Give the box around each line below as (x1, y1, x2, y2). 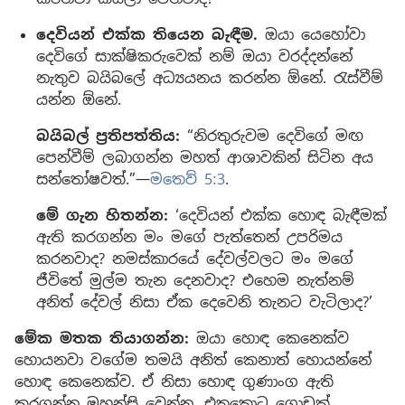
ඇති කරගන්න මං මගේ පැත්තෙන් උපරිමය (36, 228, 343, 248)
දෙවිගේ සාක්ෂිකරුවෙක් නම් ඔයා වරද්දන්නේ (36, 47, 353, 67)
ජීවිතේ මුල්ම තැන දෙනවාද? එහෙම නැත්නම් (36, 271, 354, 291)
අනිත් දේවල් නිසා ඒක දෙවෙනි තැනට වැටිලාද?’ (36, 293, 372, 313)
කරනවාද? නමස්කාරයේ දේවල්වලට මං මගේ (36, 250, 353, 269)
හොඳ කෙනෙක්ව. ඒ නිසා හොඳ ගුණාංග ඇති (14, 372, 334, 392)
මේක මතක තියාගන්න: (14, 329, 189, 349)
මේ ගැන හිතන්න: (36, 206, 168, 226)
